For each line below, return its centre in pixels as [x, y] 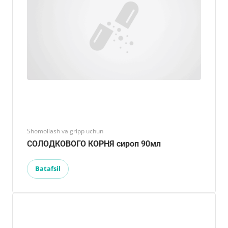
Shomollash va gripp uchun [65, 131]
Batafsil [48, 168]
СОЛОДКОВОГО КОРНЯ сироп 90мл [94, 144]
